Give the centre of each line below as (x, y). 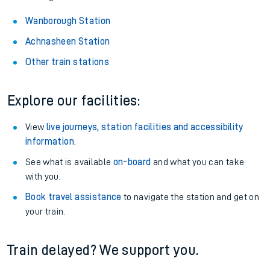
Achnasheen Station (68, 42)
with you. (43, 177)
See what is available (69, 162)
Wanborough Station (68, 21)
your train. (46, 212)
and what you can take (198, 162)
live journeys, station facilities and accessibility (145, 127)
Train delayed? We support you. (103, 250)
